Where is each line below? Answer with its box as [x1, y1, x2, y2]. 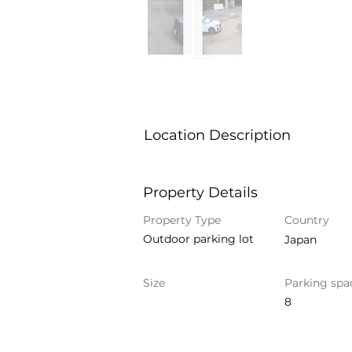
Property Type [143, 213, 221, 227]
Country [284, 213, 329, 227]
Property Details [143, 184, 258, 201]
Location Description [144, 126, 291, 144]
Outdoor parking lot [143, 232, 254, 246]
